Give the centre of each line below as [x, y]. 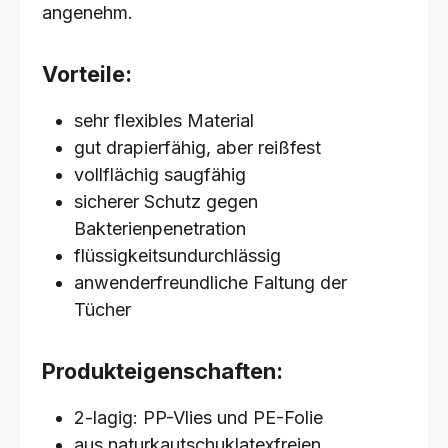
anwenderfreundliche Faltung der [210, 282]
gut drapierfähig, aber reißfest [197, 147]
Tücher [102, 309]
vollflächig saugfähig [160, 174]
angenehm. [87, 12]
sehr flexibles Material [164, 120]
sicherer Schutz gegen [166, 201]
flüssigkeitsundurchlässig [177, 255]
